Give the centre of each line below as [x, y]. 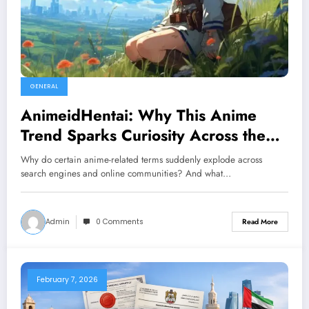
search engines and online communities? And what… [126, 173]
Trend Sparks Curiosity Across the [143, 135]
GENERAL [44, 86]
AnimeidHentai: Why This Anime [139, 115]
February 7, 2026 [67, 279]
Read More [260, 222]
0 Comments [120, 221]
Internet [49, 155]
